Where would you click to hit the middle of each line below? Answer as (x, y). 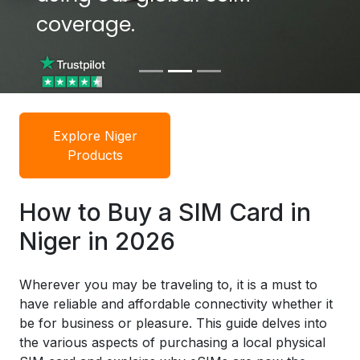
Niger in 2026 (97, 241)
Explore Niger (95, 136)
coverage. (85, 24)
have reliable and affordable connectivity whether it (176, 304)
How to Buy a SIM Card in (165, 212)
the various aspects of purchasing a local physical (172, 342)
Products (95, 155)
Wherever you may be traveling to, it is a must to (168, 284)
